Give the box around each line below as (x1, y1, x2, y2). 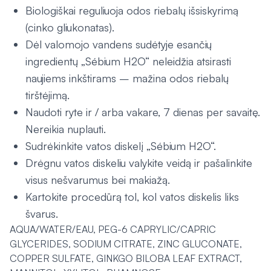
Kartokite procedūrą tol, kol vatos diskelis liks (25, 190, 239, 203)
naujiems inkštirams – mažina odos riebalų (25, 71, 229, 85)
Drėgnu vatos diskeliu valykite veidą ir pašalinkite (25, 156, 252, 169)
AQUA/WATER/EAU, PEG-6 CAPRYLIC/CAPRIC (10, 223, 216, 235)
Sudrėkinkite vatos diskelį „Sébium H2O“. (25, 139, 216, 152)
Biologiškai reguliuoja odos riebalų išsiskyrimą (25, 4, 238, 17)
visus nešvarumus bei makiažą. (25, 173, 170, 186)
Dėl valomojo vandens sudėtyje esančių (25, 38, 212, 51)
